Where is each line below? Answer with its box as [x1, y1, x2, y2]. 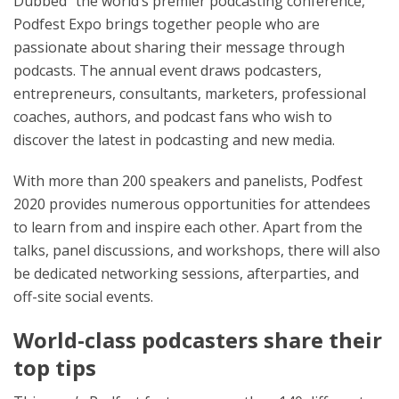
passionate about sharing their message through [13, 37, 345, 58]
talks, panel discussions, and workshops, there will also [13, 240, 380, 261]
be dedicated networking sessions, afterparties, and [13, 264, 359, 284]
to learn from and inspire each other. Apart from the [13, 217, 362, 238]
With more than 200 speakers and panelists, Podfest [13, 171, 362, 191]
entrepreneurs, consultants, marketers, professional [13, 84, 366, 104]
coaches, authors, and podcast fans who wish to [13, 107, 332, 127]
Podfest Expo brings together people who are [13, 14, 320, 35]
